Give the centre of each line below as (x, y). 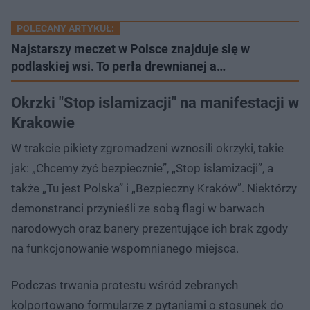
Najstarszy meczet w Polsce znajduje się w (130, 48)
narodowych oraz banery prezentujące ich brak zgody (149, 228)
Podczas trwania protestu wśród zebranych (125, 285)
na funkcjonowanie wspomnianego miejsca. (125, 248)
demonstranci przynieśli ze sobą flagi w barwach (138, 208)
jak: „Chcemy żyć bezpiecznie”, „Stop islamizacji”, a (142, 168)
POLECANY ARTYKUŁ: (65, 28)
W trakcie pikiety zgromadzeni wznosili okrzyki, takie (147, 148)
